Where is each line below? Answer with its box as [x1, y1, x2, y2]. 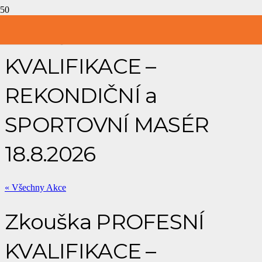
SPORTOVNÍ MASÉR [5, 111, 209, 137]
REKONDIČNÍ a [5, 82, 157, 108]
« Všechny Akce [5, 182, 66, 192]
